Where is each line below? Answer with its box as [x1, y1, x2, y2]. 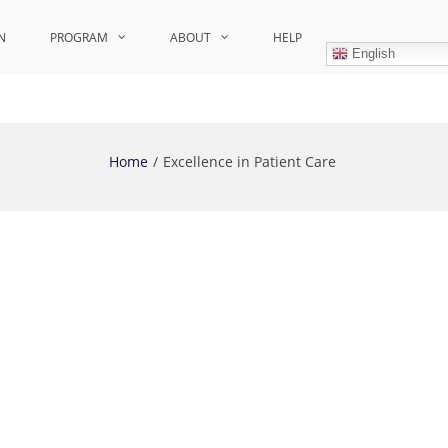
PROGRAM [50, 29, 108, 46]
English [348, 45, 395, 61]
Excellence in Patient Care [163, 152, 336, 171]
